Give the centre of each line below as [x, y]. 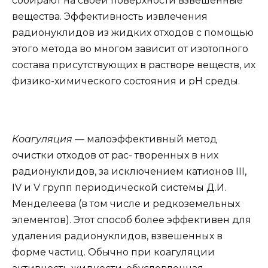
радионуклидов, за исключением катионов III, [129, 171]
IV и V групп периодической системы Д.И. [119, 187]
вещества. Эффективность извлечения [110, 16]
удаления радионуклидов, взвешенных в [117, 236]
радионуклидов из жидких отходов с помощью [133, 32]
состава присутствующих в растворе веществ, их [134, 65]
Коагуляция [43, 139]
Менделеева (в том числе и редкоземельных [126, 203]
